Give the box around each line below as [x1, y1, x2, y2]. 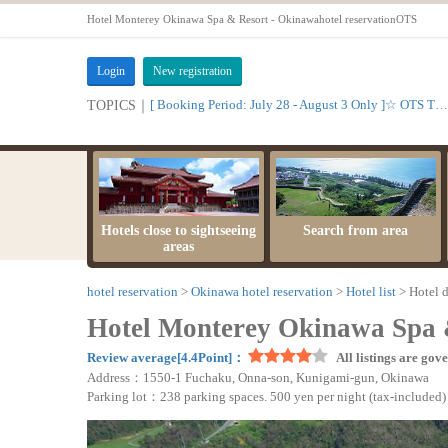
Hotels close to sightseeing [101, 222, 256, 238]
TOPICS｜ [87, 97, 150, 113]
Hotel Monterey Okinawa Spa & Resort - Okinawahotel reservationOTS [87, 13, 417, 25]
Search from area [303, 222, 408, 238]
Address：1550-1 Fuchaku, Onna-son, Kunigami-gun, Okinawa [87, 370, 429, 386]
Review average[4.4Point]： [87, 350, 245, 366]
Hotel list [346, 283, 396, 299]
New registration [153, 63, 232, 78]
